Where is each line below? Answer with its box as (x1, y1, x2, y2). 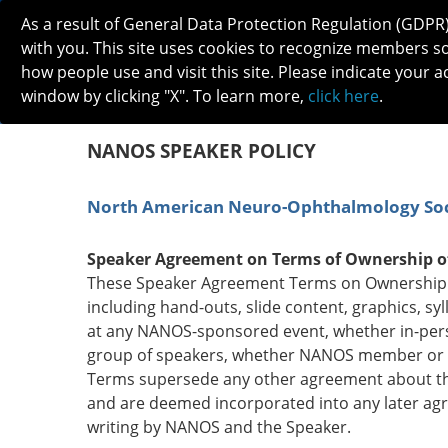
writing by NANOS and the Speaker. (87, 416, 351, 438)
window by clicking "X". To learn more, (21, 85, 308, 107)
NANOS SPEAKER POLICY (87, 138, 316, 164)
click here (308, 85, 379, 107)
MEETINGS (302, 96, 370, 116)
